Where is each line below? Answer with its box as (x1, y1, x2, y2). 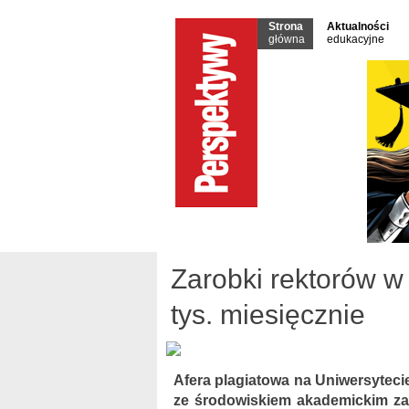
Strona (268, 20, 303, 33)
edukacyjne (327, 33, 384, 46)
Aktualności (327, 20, 389, 33)
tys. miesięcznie (171, 299, 365, 330)
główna (268, 33, 305, 46)
